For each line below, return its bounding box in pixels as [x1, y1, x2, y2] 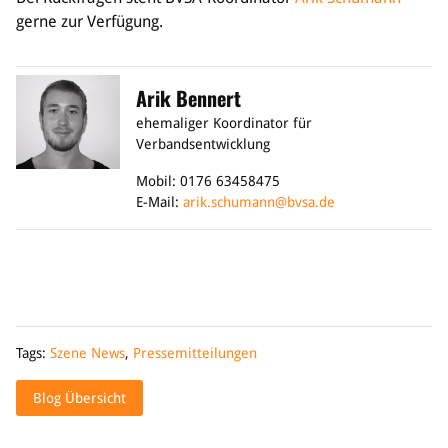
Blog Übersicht [33, 389, 126, 406]
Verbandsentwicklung [136, 135, 270, 152]
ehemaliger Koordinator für [136, 114, 312, 131]
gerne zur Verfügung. [16, 11, 163, 31]
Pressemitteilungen [133, 344, 257, 361]
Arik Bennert [136, 82, 241, 113]
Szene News [50, 344, 125, 361]
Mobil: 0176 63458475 [136, 172, 280, 189]
